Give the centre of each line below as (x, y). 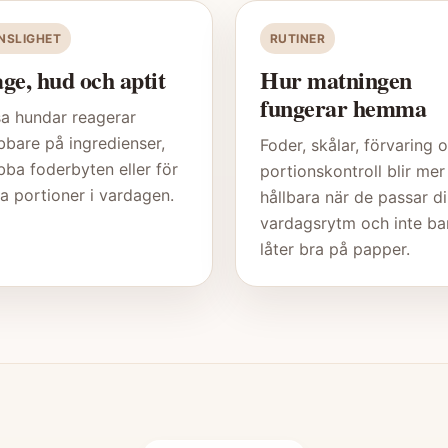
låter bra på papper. (335, 249)
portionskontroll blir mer (352, 171)
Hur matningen (336, 80)
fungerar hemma (343, 108)
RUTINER (298, 39)
